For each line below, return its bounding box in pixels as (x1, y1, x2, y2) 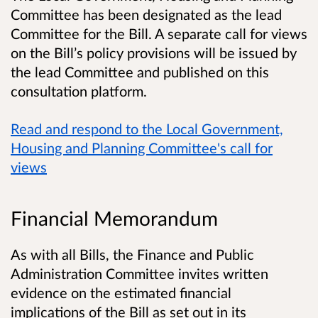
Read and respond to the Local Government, (11, 119, 283, 137)
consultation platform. (11, 82, 147, 99)
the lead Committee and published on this (11, 62, 269, 80)
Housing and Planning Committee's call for (11, 138, 273, 156)
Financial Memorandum (11, 206, 223, 231)
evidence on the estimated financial (11, 284, 231, 302)
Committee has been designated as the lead (11, 5, 282, 23)
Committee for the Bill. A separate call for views (11, 24, 307, 42)
